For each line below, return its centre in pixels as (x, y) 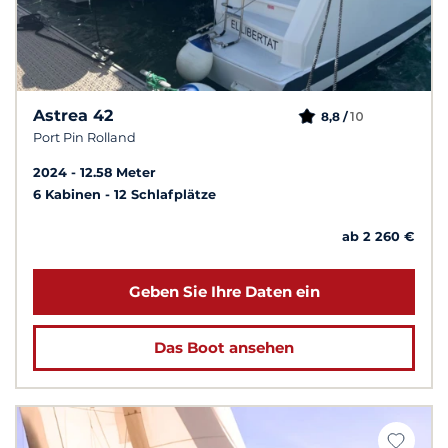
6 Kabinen (69, 195)
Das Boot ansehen (224, 348)
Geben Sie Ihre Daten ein (224, 292)
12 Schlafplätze (165, 195)
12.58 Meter (118, 173)
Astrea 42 (73, 116)
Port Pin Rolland (84, 138)
